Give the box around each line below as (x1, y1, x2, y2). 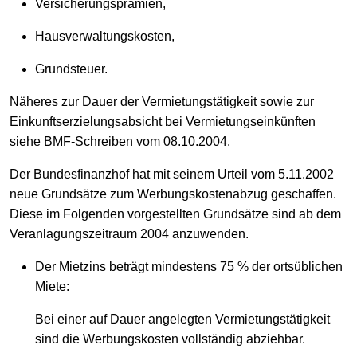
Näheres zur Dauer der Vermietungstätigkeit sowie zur (10, 94, 314, 108)
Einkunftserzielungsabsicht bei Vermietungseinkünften (10, 114, 316, 128)
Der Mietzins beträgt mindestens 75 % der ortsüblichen (35, 259, 343, 273)
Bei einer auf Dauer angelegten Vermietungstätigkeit (35, 312, 330, 326)
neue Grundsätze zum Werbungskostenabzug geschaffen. (10, 186, 336, 201)
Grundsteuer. (35, 61, 108, 76)
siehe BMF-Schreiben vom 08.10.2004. (10, 134, 230, 148)
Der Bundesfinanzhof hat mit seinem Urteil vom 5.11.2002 (10, 167, 334, 181)
